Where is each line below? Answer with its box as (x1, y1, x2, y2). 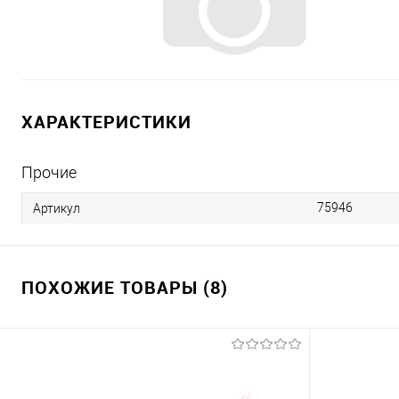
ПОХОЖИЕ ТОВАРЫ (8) (21, 275, 228, 299)
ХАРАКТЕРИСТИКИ (21, 110, 191, 134)
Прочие (21, 163, 77, 182)
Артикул (33, 200, 80, 216)
